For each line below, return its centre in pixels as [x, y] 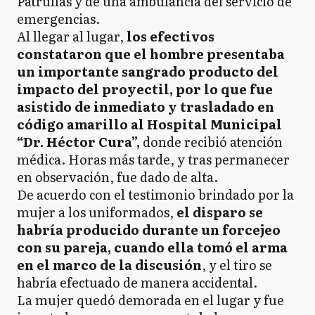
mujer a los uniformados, [97, 212]
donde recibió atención [211, 141]
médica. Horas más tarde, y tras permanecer [153, 159]
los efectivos [171, 36]
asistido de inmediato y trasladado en [146, 106]
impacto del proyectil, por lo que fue [145, 89]
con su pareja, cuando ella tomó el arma [152, 247]
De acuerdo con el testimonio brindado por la [155, 194]
